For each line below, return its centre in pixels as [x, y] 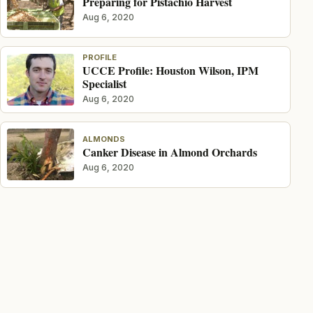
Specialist [105, 83]
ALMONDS [104, 139]
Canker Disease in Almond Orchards [170, 152]
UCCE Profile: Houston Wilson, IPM [171, 70]
